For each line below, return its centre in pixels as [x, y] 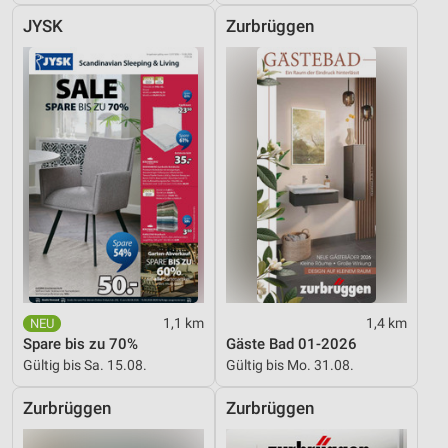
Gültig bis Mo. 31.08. [290, 364]
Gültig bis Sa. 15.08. [85, 364]
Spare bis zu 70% [80, 343]
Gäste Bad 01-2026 [291, 343]
